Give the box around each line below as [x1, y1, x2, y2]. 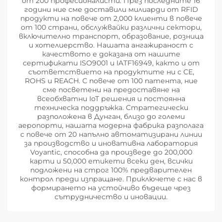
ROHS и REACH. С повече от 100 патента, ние [24, 76, 198, 86]
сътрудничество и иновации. [55, 192, 167, 202]
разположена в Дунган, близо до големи [37, 112, 185, 121]
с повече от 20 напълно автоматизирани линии [20, 130, 202, 139]
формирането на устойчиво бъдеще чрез [31, 183, 191, 193]
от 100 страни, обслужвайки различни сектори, [20, 23, 202, 32]
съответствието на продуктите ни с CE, [28, 67, 194, 77]
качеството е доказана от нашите [42, 50, 180, 59]
